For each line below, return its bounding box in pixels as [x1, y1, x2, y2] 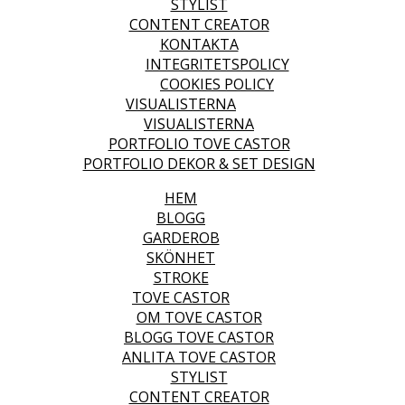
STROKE [153, 268, 209, 287]
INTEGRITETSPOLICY [145, 54, 289, 74]
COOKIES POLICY [160, 74, 274, 94]
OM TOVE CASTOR [136, 307, 262, 327]
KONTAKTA [159, 34, 239, 54]
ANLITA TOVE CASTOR [122, 347, 276, 367]
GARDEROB [142, 228, 220, 248]
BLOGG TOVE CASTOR [124, 327, 274, 347]
